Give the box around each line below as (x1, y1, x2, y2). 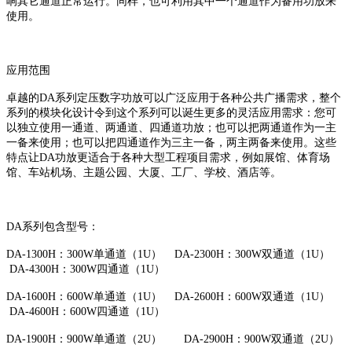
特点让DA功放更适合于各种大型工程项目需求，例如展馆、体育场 (6, 152, 330, 164)
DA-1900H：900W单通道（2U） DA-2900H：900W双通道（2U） (6, 333, 339, 346)
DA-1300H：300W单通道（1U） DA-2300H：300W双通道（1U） (6, 248, 336, 261)
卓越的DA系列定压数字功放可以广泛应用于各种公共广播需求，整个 (6, 92, 341, 104)
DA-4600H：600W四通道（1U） (6, 306, 165, 318)
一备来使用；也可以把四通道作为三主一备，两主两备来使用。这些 (6, 137, 336, 149)
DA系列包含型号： (6, 221, 99, 233)
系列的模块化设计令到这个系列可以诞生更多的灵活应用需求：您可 (6, 107, 336, 119)
